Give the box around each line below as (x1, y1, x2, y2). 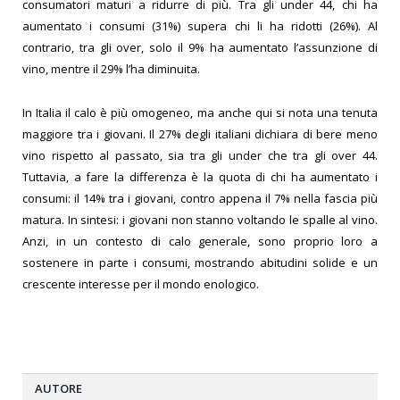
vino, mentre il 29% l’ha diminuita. (22, 61, 200, 78)
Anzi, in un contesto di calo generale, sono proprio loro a (22, 232, 378, 249)
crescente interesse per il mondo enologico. (22, 275, 259, 292)
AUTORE (35, 379, 82, 396)
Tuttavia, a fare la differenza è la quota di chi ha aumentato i (22, 168, 378, 185)
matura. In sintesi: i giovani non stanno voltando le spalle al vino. (22, 211, 378, 228)
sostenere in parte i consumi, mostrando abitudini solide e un (22, 254, 378, 271)
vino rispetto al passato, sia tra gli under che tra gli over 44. (22, 146, 378, 163)
